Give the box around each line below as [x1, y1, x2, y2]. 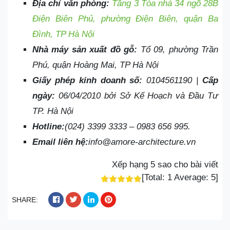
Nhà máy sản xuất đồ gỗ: [32, 44, 141, 54]
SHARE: [12, 195, 40, 204]
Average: [172, 172, 211, 182]
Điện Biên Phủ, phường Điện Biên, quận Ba [32, 13, 218, 24]
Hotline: [32, 121, 65, 131]
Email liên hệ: [32, 137, 88, 147]
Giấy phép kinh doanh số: [32, 75, 147, 85]
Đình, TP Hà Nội [32, 29, 94, 39]
